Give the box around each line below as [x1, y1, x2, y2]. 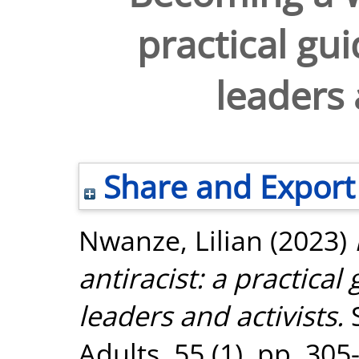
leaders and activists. [79, 296, 344, 334]
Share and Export [95, 165, 355, 208]
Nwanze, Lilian [79, 221, 263, 259]
